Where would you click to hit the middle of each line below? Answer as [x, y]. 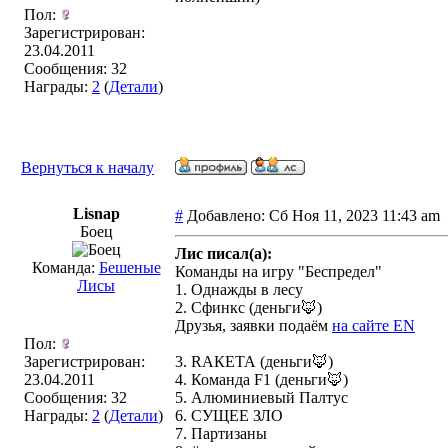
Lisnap [96, 213]
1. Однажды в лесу [239, 289]
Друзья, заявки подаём [253, 325]
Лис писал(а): [223, 253]
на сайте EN [373, 325]
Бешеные [129, 267]
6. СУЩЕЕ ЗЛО [229, 415]
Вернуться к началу [87, 167]
